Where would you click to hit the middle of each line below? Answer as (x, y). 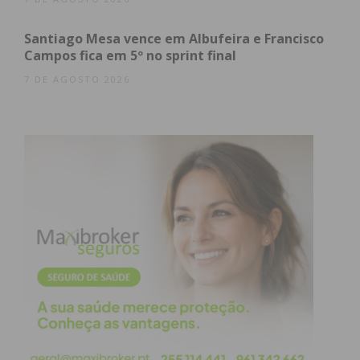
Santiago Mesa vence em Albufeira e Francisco (174, 39)
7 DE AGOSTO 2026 (77, 80)
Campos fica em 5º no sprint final (130, 56)
